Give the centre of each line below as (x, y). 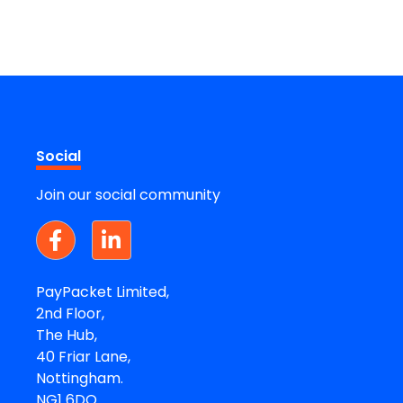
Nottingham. (79, 378)
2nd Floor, (70, 313)
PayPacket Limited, (102, 291)
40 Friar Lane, (83, 356)
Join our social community (128, 194)
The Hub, (66, 335)
